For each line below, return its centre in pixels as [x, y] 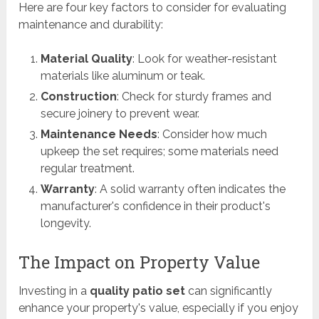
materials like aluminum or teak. [122, 76]
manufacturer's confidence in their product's [155, 206]
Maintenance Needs [99, 135]
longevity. [66, 224]
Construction [78, 97]
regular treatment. [87, 169]
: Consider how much [212, 135]
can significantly [229, 291]
